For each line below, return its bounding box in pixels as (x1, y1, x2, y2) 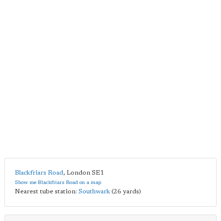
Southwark (78, 188, 110, 195)
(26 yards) (110, 188, 141, 195)
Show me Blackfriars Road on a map (15, 180, 101, 185)
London (67, 170, 90, 176)
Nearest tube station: (15, 188, 78, 195)
